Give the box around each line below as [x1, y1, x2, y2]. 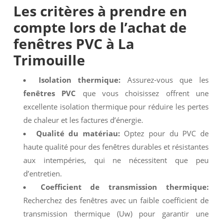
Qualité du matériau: [36, 128, 120, 138]
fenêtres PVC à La [13, 34, 134, 53]
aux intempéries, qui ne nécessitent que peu [23, 155, 209, 165]
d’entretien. [23, 168, 62, 178]
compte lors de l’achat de [13, 18, 187, 37]
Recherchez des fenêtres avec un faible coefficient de [23, 195, 209, 205]
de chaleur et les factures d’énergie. [23, 115, 143, 125]
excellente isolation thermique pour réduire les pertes [23, 102, 209, 111]
